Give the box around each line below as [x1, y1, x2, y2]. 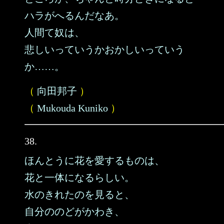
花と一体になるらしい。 [24, 172, 134, 183]
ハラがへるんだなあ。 [24, 10, 124, 21]
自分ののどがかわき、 [24, 206, 124, 217]
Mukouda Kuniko [37, 102, 108, 113]
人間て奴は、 [24, 27, 84, 38]
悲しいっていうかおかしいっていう [24, 44, 184, 55]
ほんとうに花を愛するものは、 [24, 155, 164, 166]
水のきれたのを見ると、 [24, 189, 134, 200]
